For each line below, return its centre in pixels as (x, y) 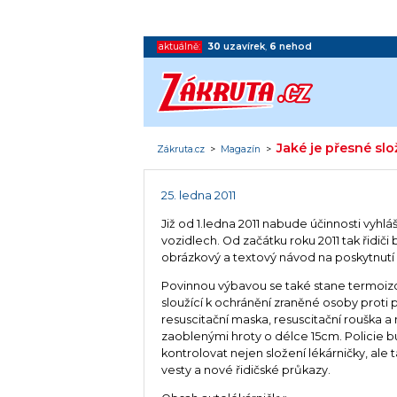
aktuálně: (180, 46)
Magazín (241, 149)
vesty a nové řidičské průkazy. (246, 370)
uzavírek (245, 46)
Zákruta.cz (181, 149)
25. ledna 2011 (199, 196)
